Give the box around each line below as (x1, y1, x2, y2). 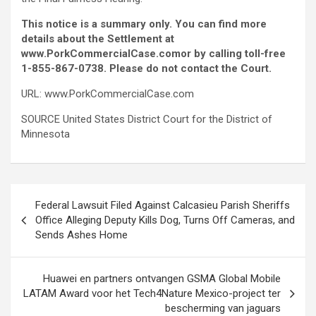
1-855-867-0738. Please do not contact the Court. (21, 62, 272, 75)
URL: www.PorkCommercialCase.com (21, 87, 194, 101)
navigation (10, 207, 92, 228)
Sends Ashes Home (35, 229, 128, 242)
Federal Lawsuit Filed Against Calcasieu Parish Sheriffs (35, 199, 290, 212)
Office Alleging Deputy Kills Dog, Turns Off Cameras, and (35, 214, 295, 227)
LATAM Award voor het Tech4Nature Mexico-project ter (23, 287, 281, 300)
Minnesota (21, 128, 70, 141)
